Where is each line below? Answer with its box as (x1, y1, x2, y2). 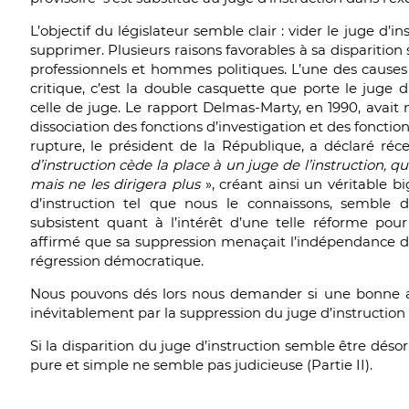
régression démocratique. (29, 252, 204, 269)
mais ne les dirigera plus (29, 175, 201, 193)
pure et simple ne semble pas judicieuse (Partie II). (29, 356, 372, 373)
